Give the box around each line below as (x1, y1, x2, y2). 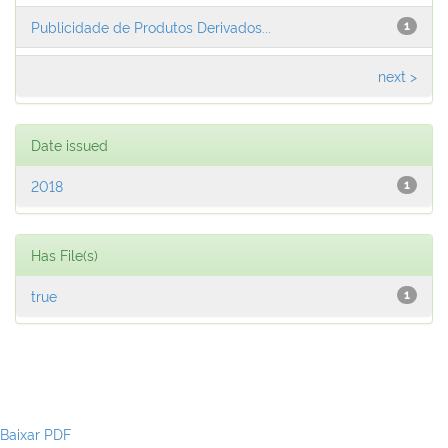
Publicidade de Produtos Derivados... (31, 17, 271, 36)
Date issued (31, 135, 108, 154)
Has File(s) (31, 245, 98, 264)
